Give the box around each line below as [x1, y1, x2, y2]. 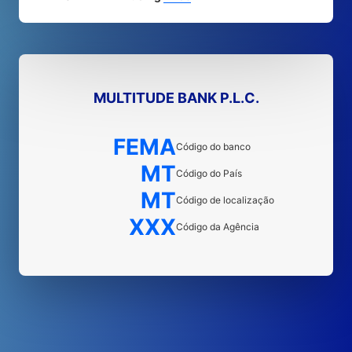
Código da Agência [176, 221, 259, 233]
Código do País [176, 167, 242, 179]
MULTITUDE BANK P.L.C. [93, 90, 259, 106]
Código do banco [176, 141, 251, 152]
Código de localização [176, 194, 274, 206]
